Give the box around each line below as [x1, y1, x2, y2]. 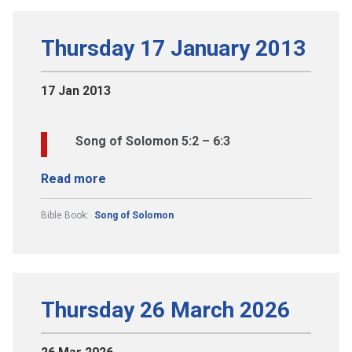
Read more [41, 170, 106, 186]
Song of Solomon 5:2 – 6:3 [75, 133, 230, 148]
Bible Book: [41, 209, 91, 221]
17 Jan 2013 [41, 82, 111, 98]
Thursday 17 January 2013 [41, 35, 306, 61]
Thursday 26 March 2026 [41, 296, 290, 323]
